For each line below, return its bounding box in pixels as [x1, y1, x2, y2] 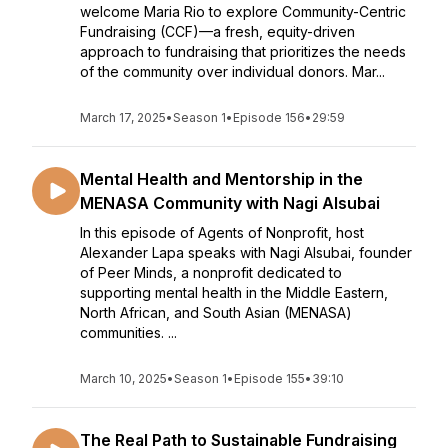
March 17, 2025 [80, 110, 166, 125]
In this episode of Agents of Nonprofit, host [80, 224, 364, 241]
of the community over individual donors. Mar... [80, 63, 385, 80]
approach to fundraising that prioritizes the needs [80, 43, 406, 60]
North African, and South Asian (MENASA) [80, 304, 352, 321]
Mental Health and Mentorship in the [80, 169, 363, 189]
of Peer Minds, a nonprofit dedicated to [80, 264, 342, 281]
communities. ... [80, 324, 177, 341]
